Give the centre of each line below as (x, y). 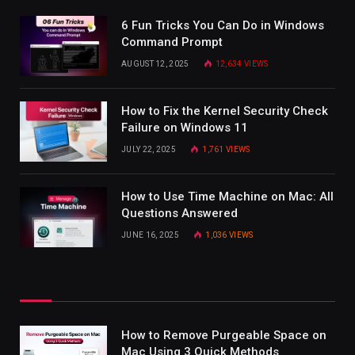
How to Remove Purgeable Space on (224, 335)
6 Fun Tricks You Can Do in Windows (223, 25)
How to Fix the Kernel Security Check (225, 111)
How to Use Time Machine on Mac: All (227, 196)
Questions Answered (179, 213)
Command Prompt (172, 42)
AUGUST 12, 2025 (155, 63)
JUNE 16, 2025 (150, 235)
